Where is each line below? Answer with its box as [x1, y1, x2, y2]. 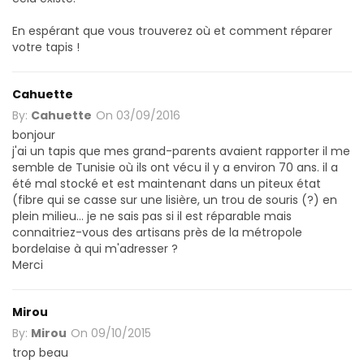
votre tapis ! [12, 38, 80, 55]
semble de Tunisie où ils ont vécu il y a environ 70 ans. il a [12, 158, 338, 175]
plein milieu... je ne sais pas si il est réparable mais [12, 207, 292, 224]
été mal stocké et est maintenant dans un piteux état [12, 175, 321, 192]
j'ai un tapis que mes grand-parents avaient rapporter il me [12, 142, 350, 159]
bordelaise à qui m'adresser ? [12, 240, 178, 257]
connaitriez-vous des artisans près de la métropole [12, 223, 302, 240]
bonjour [12, 126, 55, 143]
